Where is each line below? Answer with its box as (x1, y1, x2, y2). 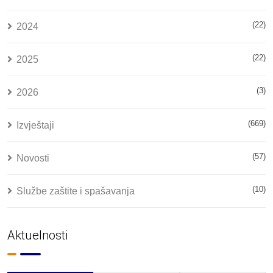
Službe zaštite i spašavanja (16, 186, 135, 196)
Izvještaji (16, 120, 54, 130)
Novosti (16, 153, 49, 163)
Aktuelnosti (7, 228, 68, 243)
